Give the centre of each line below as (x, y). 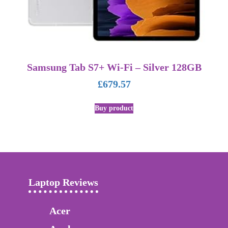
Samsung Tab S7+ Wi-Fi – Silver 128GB (114, 67)
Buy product (114, 108)
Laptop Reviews (63, 182)
